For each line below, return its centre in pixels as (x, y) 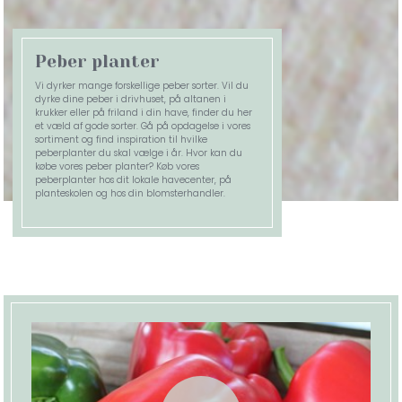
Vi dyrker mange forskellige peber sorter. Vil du (142, 86)
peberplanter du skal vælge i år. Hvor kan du (139, 153)
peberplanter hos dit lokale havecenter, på (134, 180)
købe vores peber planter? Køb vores (118, 167)
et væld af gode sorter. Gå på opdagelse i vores (143, 127)
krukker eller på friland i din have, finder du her (144, 113)
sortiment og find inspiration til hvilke (122, 140)
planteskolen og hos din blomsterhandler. (131, 194)
